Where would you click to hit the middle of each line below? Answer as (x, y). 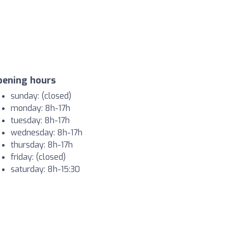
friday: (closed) (38, 157)
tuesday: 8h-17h (40, 121)
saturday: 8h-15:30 (45, 169)
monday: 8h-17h (40, 108)
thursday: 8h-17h (42, 145)
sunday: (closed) (41, 96)
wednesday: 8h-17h (47, 133)
